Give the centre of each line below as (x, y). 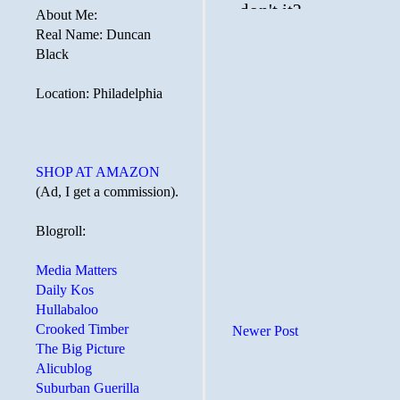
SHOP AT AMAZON (98, 172)
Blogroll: (61, 231)
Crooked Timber (82, 329)
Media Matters (76, 270)
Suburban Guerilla (87, 388)
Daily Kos (65, 290)
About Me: (67, 15)
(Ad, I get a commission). (107, 192)
